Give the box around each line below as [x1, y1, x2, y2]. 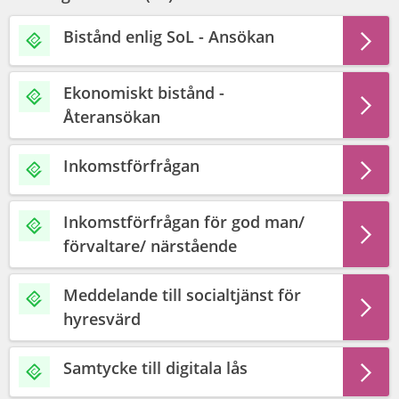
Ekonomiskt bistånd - [63, 82, 224, 103]
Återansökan [63, 106, 160, 127]
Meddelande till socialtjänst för [63, 284, 301, 305]
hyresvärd [63, 308, 141, 330]
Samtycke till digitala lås [63, 357, 248, 379]
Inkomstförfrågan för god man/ [63, 211, 305, 232]
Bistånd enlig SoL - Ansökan [63, 26, 274, 47]
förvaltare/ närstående [63, 235, 237, 256]
